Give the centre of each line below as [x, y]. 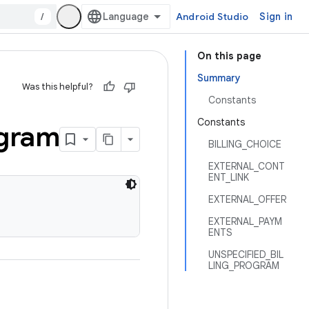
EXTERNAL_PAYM [245, 221]
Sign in [276, 17]
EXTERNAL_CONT [247, 166]
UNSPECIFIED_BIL [246, 255]
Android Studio [212, 17]
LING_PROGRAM [244, 266]
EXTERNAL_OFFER [247, 199]
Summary [219, 78]
